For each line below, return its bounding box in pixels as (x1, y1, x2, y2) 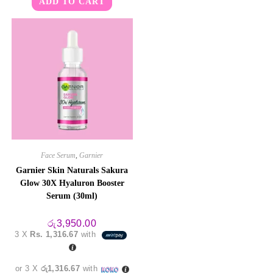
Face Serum (41, 151, 76, 160)
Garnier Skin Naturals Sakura (16, 166, 129, 175)
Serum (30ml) (46, 191, 98, 201)
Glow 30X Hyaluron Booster (19, 179, 124, 188)
